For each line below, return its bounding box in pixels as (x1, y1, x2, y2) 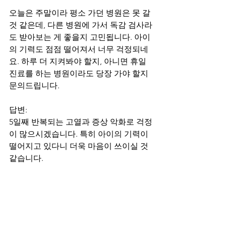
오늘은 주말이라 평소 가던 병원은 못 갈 (9, 8, 152, 18)
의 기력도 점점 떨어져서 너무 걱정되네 (9, 44, 148, 54)
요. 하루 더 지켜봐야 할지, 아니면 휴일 (9, 56, 148, 67)
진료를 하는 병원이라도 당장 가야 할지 (9, 69, 150, 79)
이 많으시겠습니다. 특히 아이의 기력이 (9, 129, 150, 139)
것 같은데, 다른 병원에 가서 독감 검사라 (9, 20, 152, 30)
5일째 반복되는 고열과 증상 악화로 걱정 (9, 117, 152, 127)
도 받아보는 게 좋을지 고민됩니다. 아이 (9, 32, 150, 42)
